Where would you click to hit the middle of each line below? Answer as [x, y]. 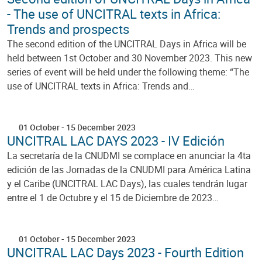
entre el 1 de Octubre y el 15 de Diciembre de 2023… [113, 197]
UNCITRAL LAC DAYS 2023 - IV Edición [116, 140]
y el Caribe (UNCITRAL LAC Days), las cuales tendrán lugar [127, 183]
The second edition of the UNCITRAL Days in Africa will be [127, 44]
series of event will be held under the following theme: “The [128, 72]
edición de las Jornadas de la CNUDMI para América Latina [129, 169]
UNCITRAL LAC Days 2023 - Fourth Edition [125, 252]
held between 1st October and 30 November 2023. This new [130, 58]
